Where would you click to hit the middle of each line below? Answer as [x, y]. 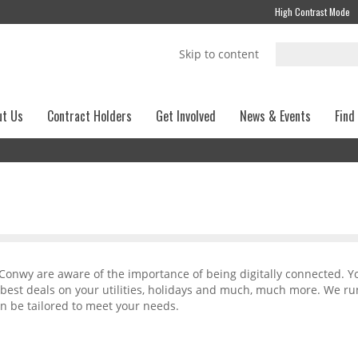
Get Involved [186, 116]
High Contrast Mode [312, 12]
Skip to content [219, 54]
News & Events [275, 116]
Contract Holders [89, 116]
